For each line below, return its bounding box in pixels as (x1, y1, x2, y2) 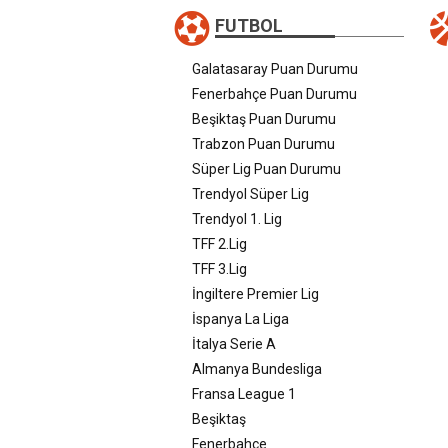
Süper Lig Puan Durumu (192, 160, 341, 177)
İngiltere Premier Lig (192, 285, 319, 302)
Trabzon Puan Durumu (192, 135, 335, 152)
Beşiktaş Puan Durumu (192, 110, 336, 127)
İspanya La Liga (192, 310, 289, 327)
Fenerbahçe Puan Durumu (192, 85, 357, 102)
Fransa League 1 (192, 385, 296, 402)
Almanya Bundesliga (192, 360, 322, 377)
